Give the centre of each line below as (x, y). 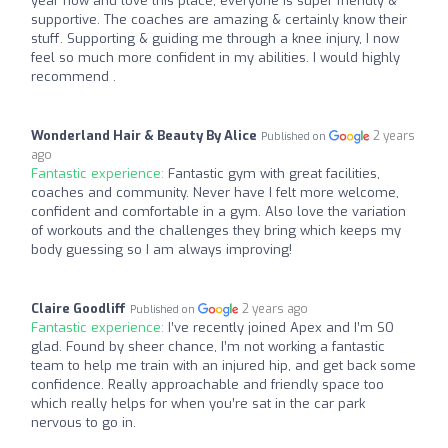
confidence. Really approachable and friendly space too (207, 384)
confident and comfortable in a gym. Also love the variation (218, 211)
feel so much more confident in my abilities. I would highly (215, 57)
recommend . (73, 76)
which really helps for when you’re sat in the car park (198, 403)
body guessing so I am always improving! (161, 249)
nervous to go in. (83, 422)
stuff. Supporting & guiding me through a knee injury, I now (215, 38)
